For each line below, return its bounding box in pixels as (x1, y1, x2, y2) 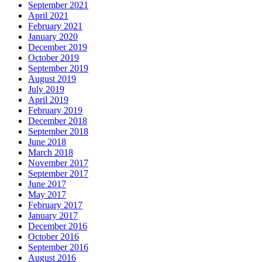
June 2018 (28, 136, 66, 147)
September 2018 (28, 126, 88, 136)
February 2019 (28, 105, 82, 115)
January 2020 (28, 31, 78, 42)
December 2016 (28, 220, 87, 231)
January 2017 (28, 210, 78, 220)
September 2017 (28, 168, 88, 178)
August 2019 (28, 73, 76, 84)
